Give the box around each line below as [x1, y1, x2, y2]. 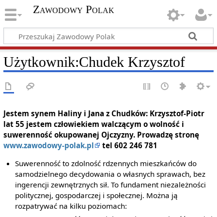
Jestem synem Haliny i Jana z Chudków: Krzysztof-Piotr [3, 108, 204, 118]
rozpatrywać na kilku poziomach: [15, 201, 127, 211]
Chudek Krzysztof [78, 53, 185, 70]
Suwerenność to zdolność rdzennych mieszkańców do [15, 158, 197, 169]
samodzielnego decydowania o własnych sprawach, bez [15, 169, 206, 179]
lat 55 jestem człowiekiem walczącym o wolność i [3, 119, 184, 129]
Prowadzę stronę [137, 130, 199, 139]
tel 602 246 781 [100, 140, 157, 150]
